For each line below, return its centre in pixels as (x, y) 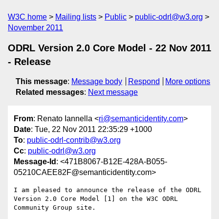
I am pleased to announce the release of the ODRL (108, 190)
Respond (144, 81)
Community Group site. (55, 208)
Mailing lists (76, 17)
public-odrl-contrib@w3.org (74, 140)
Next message (113, 92)
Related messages (50, 92)
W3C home (27, 17)
